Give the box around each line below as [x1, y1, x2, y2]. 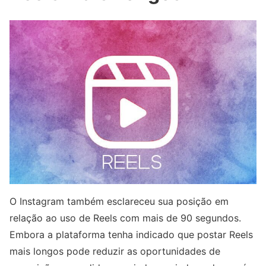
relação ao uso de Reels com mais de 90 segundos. [9, 212, 241, 224]
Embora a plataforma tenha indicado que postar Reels [9, 229, 253, 241]
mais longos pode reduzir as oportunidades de [9, 245, 220, 258]
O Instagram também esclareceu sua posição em [9, 195, 229, 208]
